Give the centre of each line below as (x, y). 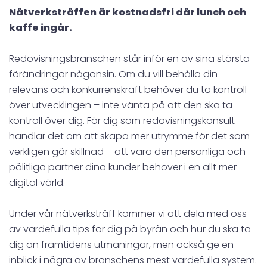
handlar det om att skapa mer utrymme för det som (129, 136)
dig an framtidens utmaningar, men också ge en (121, 244)
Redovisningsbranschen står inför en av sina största (129, 58)
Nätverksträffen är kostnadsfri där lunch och (128, 12)
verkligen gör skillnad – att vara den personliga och (127, 151)
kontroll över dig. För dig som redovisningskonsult (122, 120)
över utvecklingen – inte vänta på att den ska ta (121, 105)
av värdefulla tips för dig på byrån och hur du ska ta (130, 229)
